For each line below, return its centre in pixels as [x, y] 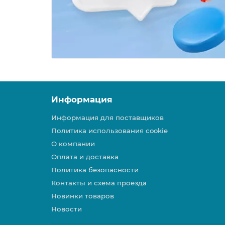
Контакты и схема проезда [99, 183]
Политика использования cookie [109, 131]
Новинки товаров [83, 196]
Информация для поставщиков [107, 118]
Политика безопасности [95, 170]
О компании [73, 144]
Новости [67, 209]
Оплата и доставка [85, 157]
